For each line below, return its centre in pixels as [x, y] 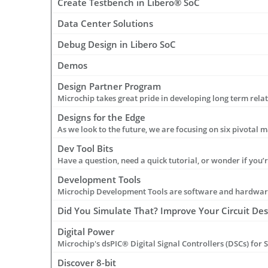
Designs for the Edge [101, 118]
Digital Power [86, 232]
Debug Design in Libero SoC [117, 45]
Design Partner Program [109, 86]
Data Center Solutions [105, 24]
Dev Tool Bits [85, 149]
